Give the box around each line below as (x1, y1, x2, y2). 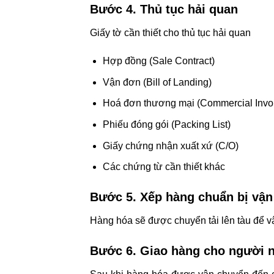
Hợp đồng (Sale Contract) (102, 56, 215, 67)
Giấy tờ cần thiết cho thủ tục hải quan (90, 28, 253, 39)
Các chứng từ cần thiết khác (102, 161, 225, 172)
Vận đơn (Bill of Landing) (102, 76, 212, 87)
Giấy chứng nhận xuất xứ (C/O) (102, 140, 239, 151)
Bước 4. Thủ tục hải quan (90, 2, 242, 17)
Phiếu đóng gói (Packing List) (102, 119, 231, 130)
